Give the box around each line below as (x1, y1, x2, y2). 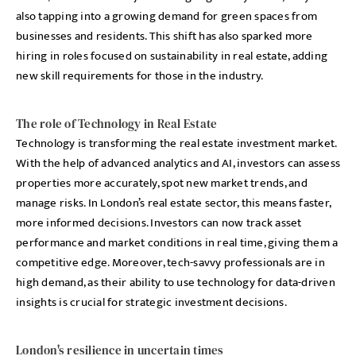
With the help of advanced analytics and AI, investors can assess (16, 153, 340, 173)
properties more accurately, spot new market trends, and (16, 173, 308, 193)
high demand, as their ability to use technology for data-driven (16, 273, 335, 292)
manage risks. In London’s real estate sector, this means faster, (16, 193, 331, 213)
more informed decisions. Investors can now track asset (16, 213, 302, 233)
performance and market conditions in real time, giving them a (16, 233, 339, 253)
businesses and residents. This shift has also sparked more (16, 26, 313, 46)
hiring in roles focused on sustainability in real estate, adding (16, 46, 327, 66)
